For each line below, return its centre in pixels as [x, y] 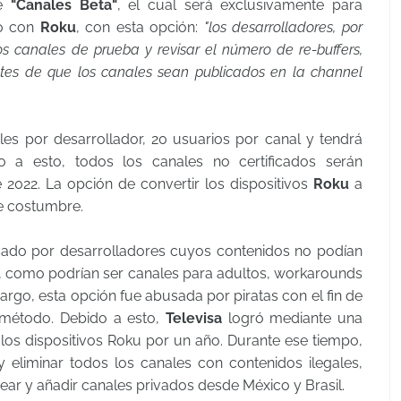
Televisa [194, 318]
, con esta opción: [140, 27]
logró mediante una [292, 318]
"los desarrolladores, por [283, 27]
